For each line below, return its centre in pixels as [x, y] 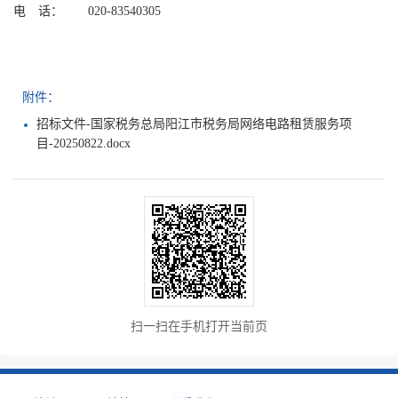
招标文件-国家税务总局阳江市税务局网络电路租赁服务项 [194, 124]
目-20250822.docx [84, 144]
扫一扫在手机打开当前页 [199, 327]
